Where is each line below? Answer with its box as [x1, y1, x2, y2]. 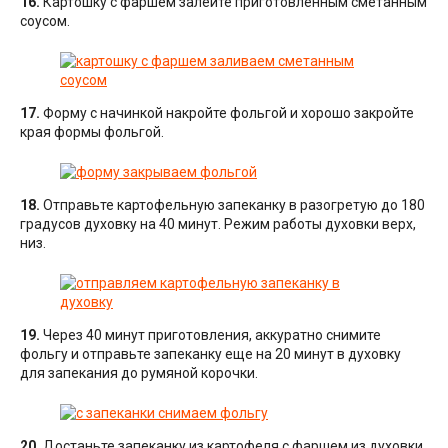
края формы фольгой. [20, 124, 164, 141]
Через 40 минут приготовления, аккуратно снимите [40, 327, 381, 344]
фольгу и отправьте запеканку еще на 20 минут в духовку [20, 346, 401, 363]
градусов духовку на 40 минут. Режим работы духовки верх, [20, 216, 416, 233]
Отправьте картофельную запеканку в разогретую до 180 [40, 197, 425, 214]
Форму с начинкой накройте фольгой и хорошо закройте [40, 105, 414, 122]
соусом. [20, 13, 70, 30]
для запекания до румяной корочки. [20, 365, 258, 382]
